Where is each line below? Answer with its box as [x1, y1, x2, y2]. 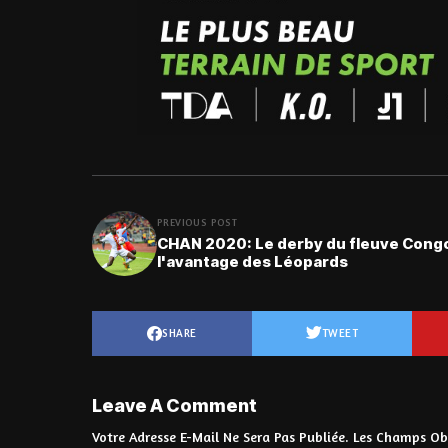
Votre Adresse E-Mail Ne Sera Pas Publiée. [92, 427, 349, 445]
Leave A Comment [92, 394, 257, 416]
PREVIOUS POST [157, 216, 238, 229]
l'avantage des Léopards [157, 252, 348, 272]
